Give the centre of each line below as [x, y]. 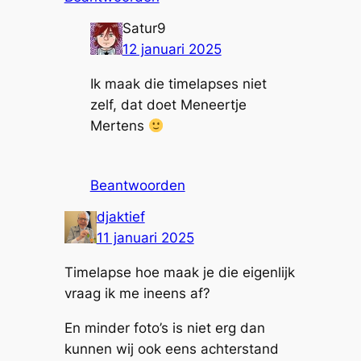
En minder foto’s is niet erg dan [164, 328]
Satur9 [144, 29]
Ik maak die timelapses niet [178, 84]
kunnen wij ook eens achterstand [171, 349]
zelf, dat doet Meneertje [168, 105]
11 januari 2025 [145, 238]
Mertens [119, 126]
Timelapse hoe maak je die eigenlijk [179, 273]
